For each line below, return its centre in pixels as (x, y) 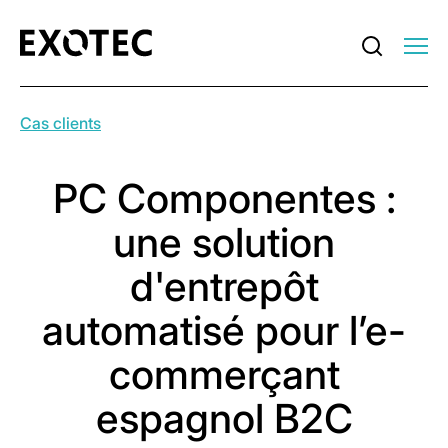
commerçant (224, 374)
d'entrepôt (224, 286)
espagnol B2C (224, 418)
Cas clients (60, 123)
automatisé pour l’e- (224, 330)
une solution (224, 242)
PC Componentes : (224, 198)
